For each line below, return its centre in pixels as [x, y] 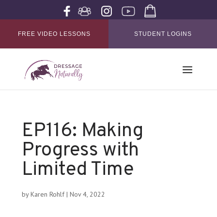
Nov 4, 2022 [87, 194]
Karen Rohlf [47, 194]
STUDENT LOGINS [163, 34]
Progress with [80, 151]
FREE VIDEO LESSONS [54, 34]
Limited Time [77, 170]
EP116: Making [82, 131]
